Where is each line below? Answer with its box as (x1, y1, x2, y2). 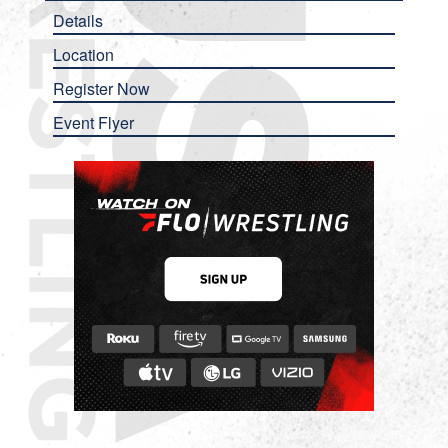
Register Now (52, 76, 150, 100)
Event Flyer (52, 110, 134, 134)
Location (52, 42, 114, 66)
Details (52, 8, 103, 32)
